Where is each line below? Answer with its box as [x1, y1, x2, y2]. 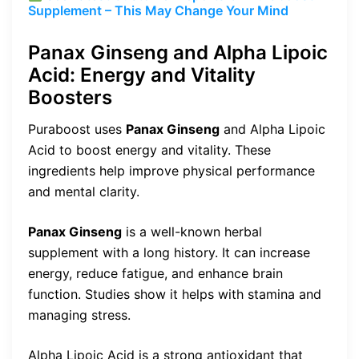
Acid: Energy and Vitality [28, 63, 256, 87]
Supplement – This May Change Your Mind [28, 2, 288, 19]
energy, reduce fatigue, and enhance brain [28, 265, 283, 282]
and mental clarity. [28, 184, 139, 200]
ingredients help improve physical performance [28, 163, 315, 179]
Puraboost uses [28, 121, 126, 138]
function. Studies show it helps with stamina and [28, 286, 321, 303]
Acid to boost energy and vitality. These [28, 142, 271, 159]
